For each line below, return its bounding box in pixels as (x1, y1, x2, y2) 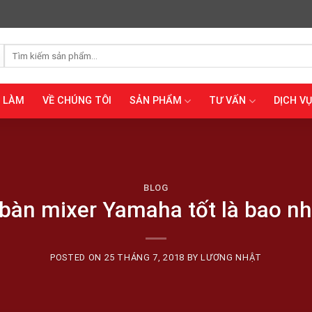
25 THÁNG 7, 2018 (104, 252, 185, 263)
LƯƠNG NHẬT (201, 252, 262, 263)
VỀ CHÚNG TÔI (42, 95, 112, 107)
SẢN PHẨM (130, 95, 182, 107)
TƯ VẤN (209, 95, 247, 107)
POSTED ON (50, 252, 104, 263)
